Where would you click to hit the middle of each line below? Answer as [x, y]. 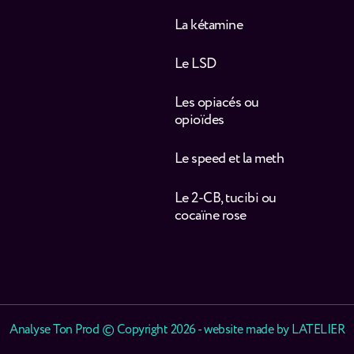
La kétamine [208, 25]
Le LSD [195, 64]
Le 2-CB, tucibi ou [225, 198]
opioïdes [199, 121]
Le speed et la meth [229, 159]
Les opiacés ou [217, 103]
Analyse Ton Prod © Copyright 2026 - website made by [151, 330]
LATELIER [318, 330]
